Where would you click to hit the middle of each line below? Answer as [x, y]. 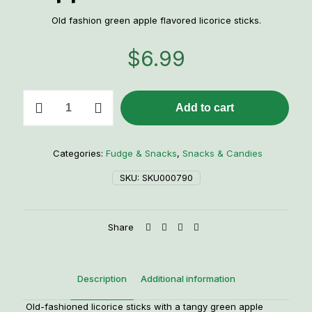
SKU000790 [167, 178]
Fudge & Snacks [141, 153]
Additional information [188, 279]
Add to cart [205, 108]
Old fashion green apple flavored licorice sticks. [156, 20]
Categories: [79, 153]
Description [102, 279]
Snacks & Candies [223, 153]
